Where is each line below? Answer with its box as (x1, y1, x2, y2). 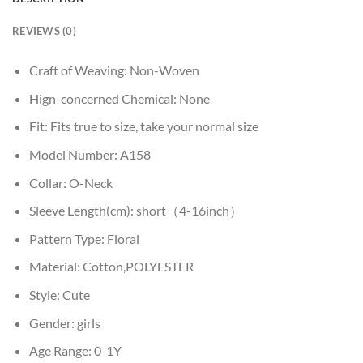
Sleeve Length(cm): (28, 203, 136, 219)
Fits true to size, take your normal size (49, 118, 258, 135)
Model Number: (28, 146, 120, 162)
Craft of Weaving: (28, 62, 130, 79)
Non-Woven (129, 62, 199, 79)
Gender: (28, 314, 77, 331)
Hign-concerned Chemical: (28, 90, 179, 106)
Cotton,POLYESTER (82, 258, 194, 275)
